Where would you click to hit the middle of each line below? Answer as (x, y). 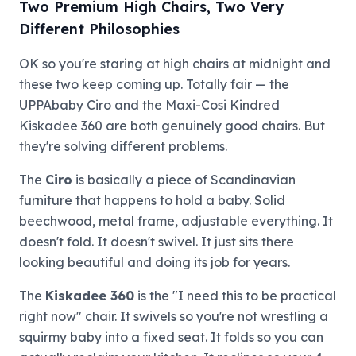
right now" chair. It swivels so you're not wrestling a (174, 316)
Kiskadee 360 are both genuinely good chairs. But (172, 126)
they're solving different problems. (123, 146)
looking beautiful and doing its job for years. (155, 262)
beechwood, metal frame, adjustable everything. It (176, 221)
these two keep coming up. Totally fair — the (154, 84)
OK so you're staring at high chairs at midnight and (175, 64)
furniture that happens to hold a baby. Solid (152, 200)
